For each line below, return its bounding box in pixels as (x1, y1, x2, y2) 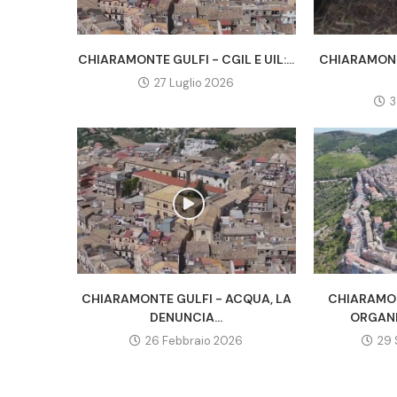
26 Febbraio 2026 (145, 332, 244, 348)
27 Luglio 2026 (154, 75, 235, 91)
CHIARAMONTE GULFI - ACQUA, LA (81, 290, 292, 307)
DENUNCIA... (150, 308, 223, 325)
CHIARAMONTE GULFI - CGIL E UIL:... (78, 51, 295, 68)
